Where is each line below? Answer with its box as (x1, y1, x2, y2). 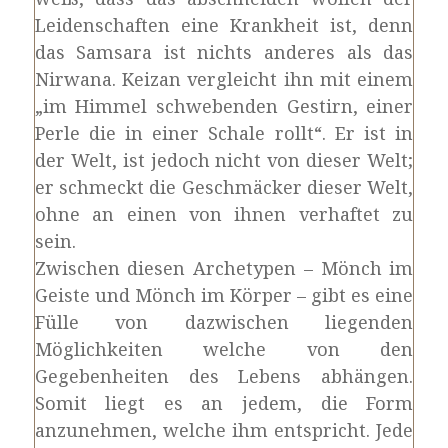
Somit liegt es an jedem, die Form (34, 391, 414, 415)
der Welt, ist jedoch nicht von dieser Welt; (34, 148, 414, 172)
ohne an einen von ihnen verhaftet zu (34, 202, 414, 226)
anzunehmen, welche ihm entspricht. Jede (34, 418, 414, 442)
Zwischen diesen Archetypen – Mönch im (34, 256, 414, 280)
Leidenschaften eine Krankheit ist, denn (34, 13, 414, 37)
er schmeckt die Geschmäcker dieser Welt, (34, 175, 414, 199)
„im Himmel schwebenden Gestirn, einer (34, 94, 414, 118)
